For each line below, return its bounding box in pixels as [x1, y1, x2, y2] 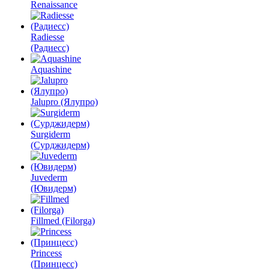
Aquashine [31, 64, 71, 74]
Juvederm [31, 172, 67, 183]
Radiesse [31, 32, 64, 42]
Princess [31, 248, 62, 258]
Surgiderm [31, 129, 70, 139]
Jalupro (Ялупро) [31, 97, 98, 107]
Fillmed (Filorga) [31, 216, 95, 226]
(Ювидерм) [31, 183, 76, 193]
